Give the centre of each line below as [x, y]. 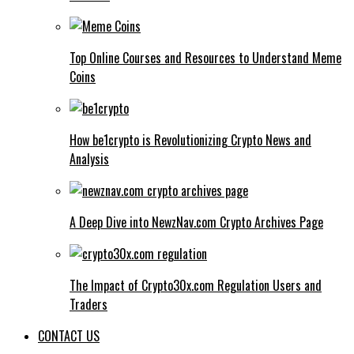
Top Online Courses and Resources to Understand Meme [205, 57]
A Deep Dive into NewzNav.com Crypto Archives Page [196, 222]
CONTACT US [69, 335]
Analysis [89, 158]
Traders [88, 304]
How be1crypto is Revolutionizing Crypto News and [190, 139]
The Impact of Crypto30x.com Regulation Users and [196, 285]
